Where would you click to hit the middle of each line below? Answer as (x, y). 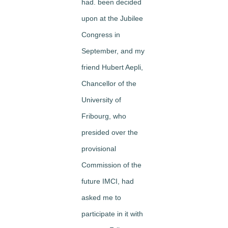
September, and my (113, 51)
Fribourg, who (104, 116)
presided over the (110, 132)
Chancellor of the (109, 83)
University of (101, 99)
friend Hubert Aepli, (112, 67)
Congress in (101, 34)
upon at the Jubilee (112, 18)
